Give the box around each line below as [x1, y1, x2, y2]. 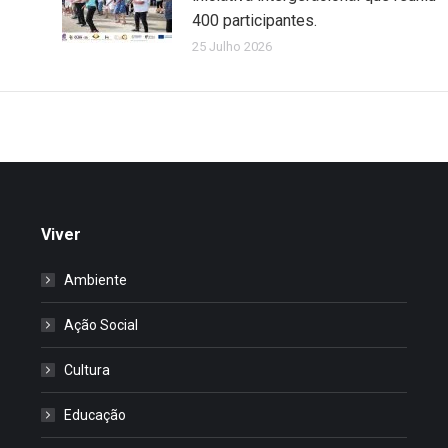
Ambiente [63, 271, 127, 288]
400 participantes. [191, 10, 317, 30]
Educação [63, 406, 126, 423]
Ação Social [63, 316, 138, 333]
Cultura [63, 361, 110, 378]
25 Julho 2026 [191, 38, 272, 54]
